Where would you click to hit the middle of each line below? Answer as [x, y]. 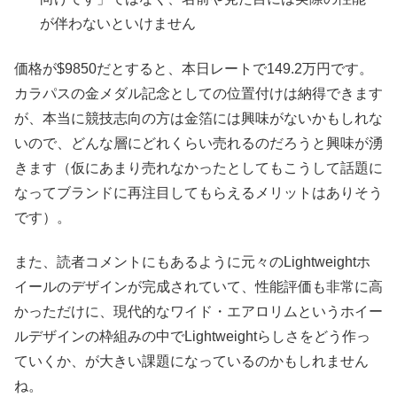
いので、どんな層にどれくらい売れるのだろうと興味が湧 [198, 143]
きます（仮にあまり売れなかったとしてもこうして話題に [198, 167]
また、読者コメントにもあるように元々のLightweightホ [192, 262]
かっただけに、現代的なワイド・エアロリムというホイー [198, 312]
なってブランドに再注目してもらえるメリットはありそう [198, 192]
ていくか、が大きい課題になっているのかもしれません [191, 362]
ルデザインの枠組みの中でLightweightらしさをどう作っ [192, 337]
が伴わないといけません [118, 24]
